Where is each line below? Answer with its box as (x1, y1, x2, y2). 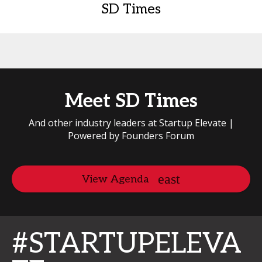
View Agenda (82, 173, 149, 185)
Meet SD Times (64, 90, 198, 112)
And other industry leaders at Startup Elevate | (28, 116, 234, 129)
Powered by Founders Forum (68, 129, 194, 142)
